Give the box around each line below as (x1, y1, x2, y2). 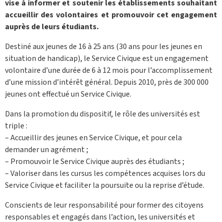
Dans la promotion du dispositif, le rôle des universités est (5, 108, 200, 119)
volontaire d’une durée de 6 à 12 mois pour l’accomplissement (5, 64, 213, 76)
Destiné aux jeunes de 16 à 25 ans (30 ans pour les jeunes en (5, 41, 202, 52)
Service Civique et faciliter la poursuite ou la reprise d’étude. (5, 179, 204, 191)
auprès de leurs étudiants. (5, 21, 99, 32)
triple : (5, 120, 27, 131)
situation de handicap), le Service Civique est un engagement (5, 53, 209, 64)
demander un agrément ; (5, 144, 88, 155)
